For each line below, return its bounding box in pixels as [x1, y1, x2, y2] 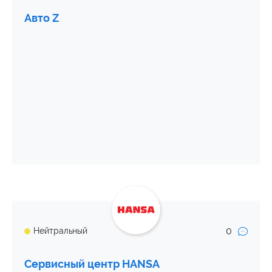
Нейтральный [33, 226, 87, 236]
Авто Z [24, 11, 59, 24]
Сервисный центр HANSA [24, 257, 160, 270]
